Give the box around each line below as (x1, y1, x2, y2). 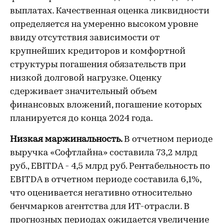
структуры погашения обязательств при (10, 60, 186, 70)
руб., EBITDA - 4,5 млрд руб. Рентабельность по (10, 162, 210, 171)
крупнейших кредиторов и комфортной (10, 47, 186, 56)
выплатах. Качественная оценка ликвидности (10, 6, 210, 16)
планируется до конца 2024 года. (10, 114, 153, 123)
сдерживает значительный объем (10, 87, 157, 97)
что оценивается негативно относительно (10, 189, 192, 198)
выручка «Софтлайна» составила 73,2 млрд (10, 148, 198, 158)
